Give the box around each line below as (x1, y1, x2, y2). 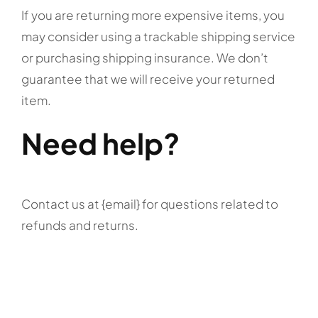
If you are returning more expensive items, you (21, 7, 285, 23)
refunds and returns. (21, 217, 138, 234)
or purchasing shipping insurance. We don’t (21, 50, 268, 66)
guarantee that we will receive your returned (21, 71, 275, 87)
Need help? (21, 125, 180, 162)
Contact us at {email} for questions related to (21, 196, 278, 212)
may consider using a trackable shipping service (21, 28, 295, 45)
